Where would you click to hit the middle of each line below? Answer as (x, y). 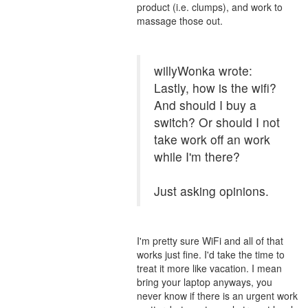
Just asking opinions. (211, 191)
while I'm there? (197, 156)
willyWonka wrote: (203, 70)
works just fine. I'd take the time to (211, 254)
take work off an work (212, 139)
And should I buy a (205, 105)
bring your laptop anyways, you (205, 282)
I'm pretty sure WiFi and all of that (210, 241)
